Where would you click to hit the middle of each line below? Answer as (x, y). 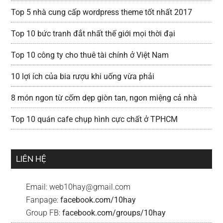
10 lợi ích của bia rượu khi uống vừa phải (83, 76)
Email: (38, 187)
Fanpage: (43, 200)
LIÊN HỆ (31, 159)
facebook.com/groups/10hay (114, 213)
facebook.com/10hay (98, 200)
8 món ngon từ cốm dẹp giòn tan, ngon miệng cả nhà (104, 98)
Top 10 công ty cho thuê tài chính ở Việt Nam (90, 55)
